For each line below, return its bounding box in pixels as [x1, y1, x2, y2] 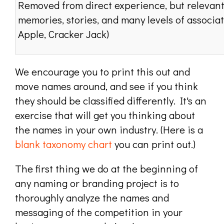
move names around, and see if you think [15, 79, 198, 93]
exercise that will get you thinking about [15, 108, 195, 122]
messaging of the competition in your [15, 205, 182, 219]
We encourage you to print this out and [15, 64, 190, 78]
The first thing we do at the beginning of [15, 161, 198, 175]
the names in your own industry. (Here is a [15, 122, 203, 136]
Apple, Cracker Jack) [18, 27, 109, 41]
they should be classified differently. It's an [15, 93, 206, 107]
